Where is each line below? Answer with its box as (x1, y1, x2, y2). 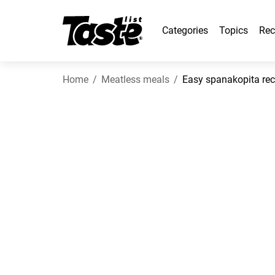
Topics (219, 25, 248, 36)
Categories (162, 25, 208, 36)
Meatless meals (101, 74, 169, 85)
